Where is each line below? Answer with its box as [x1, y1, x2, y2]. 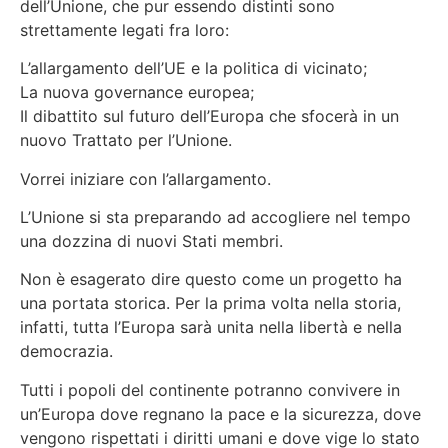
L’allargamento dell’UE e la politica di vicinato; [20, 58, 367, 79]
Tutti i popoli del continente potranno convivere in [20, 379, 400, 400]
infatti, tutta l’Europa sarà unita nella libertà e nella [20, 317, 402, 338]
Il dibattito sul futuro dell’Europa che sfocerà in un [20, 106, 399, 127]
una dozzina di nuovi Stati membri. [20, 230, 283, 251]
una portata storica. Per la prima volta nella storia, [20, 293, 401, 314]
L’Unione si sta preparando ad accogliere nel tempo [20, 206, 411, 227]
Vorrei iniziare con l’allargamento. [20, 168, 271, 189]
